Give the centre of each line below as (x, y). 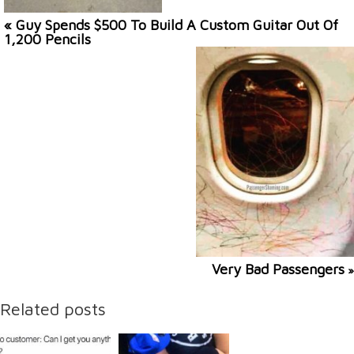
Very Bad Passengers (278, 269)
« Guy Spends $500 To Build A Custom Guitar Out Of (171, 25)
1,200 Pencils (47, 40)
